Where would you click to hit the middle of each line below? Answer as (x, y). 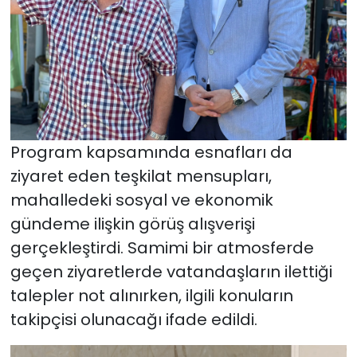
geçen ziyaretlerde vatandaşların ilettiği (171, 272)
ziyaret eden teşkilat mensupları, (141, 177)
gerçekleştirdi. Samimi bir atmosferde (162, 248)
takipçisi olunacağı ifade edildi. (133, 320)
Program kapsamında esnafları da (151, 153)
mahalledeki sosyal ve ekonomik (141, 200)
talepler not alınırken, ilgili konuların (151, 296)
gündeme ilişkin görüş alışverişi (132, 224)
